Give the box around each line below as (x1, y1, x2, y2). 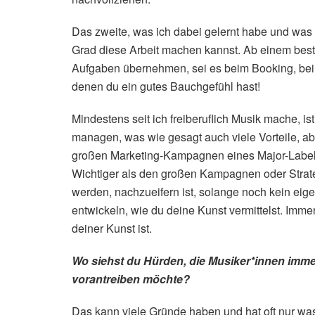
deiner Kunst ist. (72, 219, 152, 236)
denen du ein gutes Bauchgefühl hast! (72, 77, 260, 94)
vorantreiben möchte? (72, 270, 190, 287)
